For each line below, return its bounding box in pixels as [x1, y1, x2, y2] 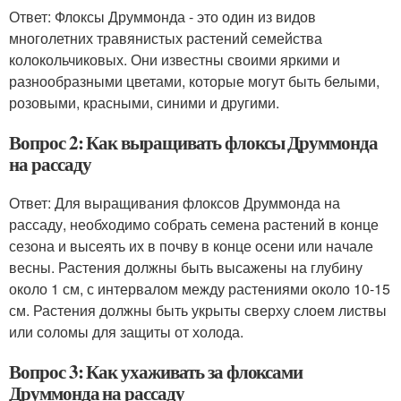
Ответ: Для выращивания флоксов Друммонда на [9, 192, 340, 213]
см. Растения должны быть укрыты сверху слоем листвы [9, 300, 387, 320]
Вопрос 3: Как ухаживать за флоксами [9, 358, 303, 385]
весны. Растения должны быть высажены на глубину [9, 257, 363, 277]
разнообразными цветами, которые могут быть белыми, [9, 71, 380, 91]
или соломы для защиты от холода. [9, 321, 243, 342]
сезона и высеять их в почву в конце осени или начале [9, 235, 373, 256]
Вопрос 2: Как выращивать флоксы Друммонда [9, 129, 378, 156]
